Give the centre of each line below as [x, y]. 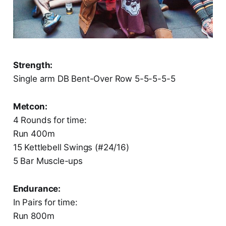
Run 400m [34, 134]
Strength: [33, 65]
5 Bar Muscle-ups [48, 161]
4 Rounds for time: [50, 120]
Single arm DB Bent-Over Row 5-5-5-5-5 [94, 79]
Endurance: [37, 189]
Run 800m [34, 216]
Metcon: [30, 107]
